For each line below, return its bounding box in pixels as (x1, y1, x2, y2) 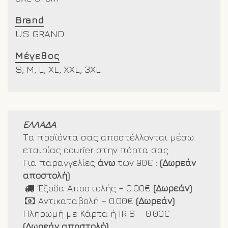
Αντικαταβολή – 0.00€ (36, 195, 136, 207)
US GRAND (15, 27, 65, 40)
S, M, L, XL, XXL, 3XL (15, 63, 101, 75)
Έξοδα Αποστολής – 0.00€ (36, 183, 151, 194)
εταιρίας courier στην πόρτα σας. (23, 145, 170, 156)
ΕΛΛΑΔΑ (23, 119, 56, 130)
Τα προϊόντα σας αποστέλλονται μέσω (23, 132, 194, 143)
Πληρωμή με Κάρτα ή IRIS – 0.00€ (23, 208, 170, 219)
